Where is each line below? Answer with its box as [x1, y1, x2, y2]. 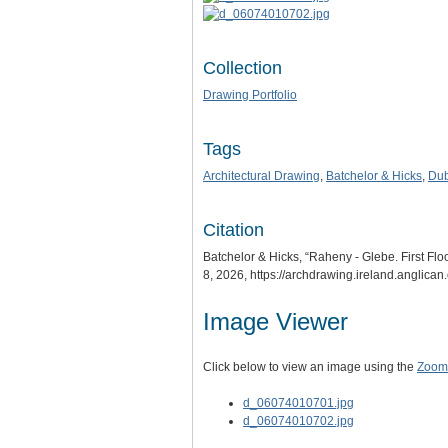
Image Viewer [203, 307, 348, 335]
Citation [203, 219, 264, 240]
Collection [203, 57, 282, 78]
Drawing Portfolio [203, 87, 297, 102]
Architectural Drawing [203, 168, 320, 183]
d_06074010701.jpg [243, 395, 354, 410]
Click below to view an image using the [203, 359, 417, 374]
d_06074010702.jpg [243, 413, 354, 428]
